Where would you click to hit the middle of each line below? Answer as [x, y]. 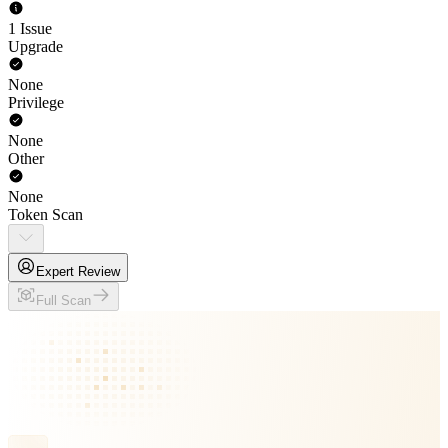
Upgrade [35, 46]
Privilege [36, 102]
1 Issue [30, 28]
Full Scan [63, 300]
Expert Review [78, 271]
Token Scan [45, 214]
